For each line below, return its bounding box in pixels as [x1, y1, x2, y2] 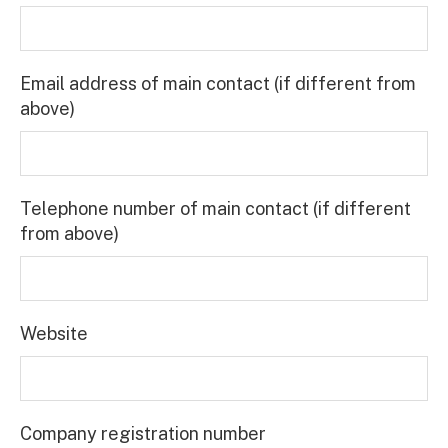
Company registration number [20, 422, 266, 444]
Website [20, 322, 88, 344]
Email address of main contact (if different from [20, 72, 416, 94]
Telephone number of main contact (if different [20, 197, 411, 219]
